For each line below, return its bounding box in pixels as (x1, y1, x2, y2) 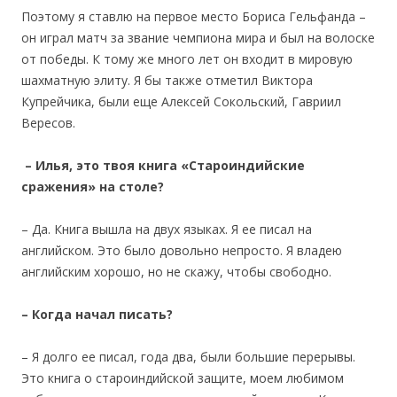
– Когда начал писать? (21, 305, 173, 323)
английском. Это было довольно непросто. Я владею (21, 241, 342, 259)
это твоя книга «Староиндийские (76, 156, 305, 174)
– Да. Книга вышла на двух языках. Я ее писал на (21, 220, 312, 237)
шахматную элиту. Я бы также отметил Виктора (21, 71, 313, 89)
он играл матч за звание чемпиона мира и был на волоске (21, 28, 375, 46)
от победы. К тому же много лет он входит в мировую (21, 50, 353, 67)
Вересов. (21, 113, 75, 131)
